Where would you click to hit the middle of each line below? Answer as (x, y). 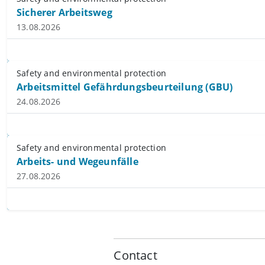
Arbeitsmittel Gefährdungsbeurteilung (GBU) (125, 87)
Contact (135, 256)
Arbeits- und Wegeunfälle (77, 162)
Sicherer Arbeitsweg (64, 13)
